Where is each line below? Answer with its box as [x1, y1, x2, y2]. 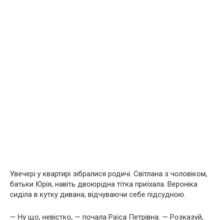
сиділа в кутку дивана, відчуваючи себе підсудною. [10, 190, 186, 199]
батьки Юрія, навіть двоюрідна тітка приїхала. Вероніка [10, 179, 197, 189]
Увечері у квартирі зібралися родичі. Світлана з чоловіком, [10, 169, 207, 178]
